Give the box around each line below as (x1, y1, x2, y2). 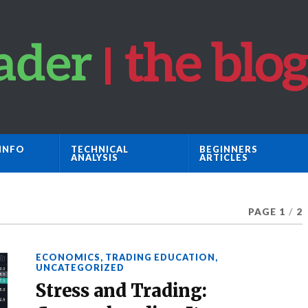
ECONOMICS (36, 252, 101, 263)
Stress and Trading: (36, 280, 207, 302)
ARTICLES (199, 152, 249, 163)
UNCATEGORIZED (36, 262, 125, 273)
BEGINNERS (199, 144, 258, 155)
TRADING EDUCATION (105, 252, 216, 263)
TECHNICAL (70, 144, 129, 155)
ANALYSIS (70, 152, 118, 163)
